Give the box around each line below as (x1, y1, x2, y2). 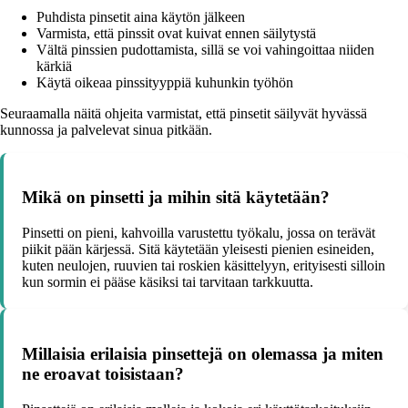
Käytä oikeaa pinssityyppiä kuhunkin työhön (36, 74, 293, 90)
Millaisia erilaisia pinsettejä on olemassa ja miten (22, 343, 383, 363)
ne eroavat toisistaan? (22, 363, 184, 383)
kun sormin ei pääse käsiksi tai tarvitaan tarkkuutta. (22, 274, 313, 291)
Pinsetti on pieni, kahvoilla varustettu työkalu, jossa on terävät (22, 225, 375, 241)
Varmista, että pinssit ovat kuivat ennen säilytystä (36, 25, 316, 41)
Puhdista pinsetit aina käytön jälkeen (36, 8, 245, 25)
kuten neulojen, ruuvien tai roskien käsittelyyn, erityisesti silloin (22, 258, 385, 274)
